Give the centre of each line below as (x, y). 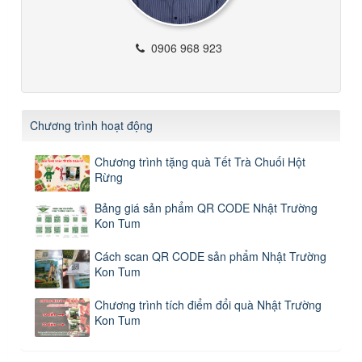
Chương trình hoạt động (91, 125)
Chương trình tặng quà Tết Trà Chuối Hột (200, 161)
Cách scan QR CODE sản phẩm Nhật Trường (210, 256)
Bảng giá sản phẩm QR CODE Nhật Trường (206, 207)
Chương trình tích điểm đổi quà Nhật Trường (208, 304)
